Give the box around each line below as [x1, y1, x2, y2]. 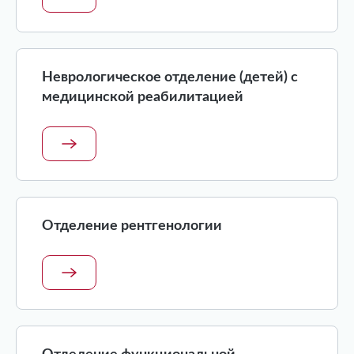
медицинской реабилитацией [42, 90, 243, 104]
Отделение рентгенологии [42, 219, 222, 233]
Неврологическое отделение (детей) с [42, 70, 298, 85]
